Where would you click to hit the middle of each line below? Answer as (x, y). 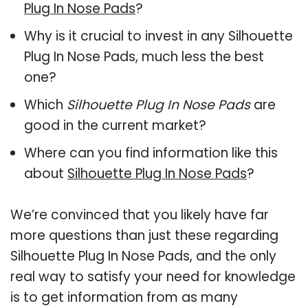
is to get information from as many (124, 297)
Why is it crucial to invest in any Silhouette (158, 36)
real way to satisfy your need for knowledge (153, 276)
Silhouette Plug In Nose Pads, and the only (143, 256)
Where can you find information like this (151, 153)
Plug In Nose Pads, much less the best (144, 56)
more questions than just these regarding (144, 235)
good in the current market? (115, 125)
